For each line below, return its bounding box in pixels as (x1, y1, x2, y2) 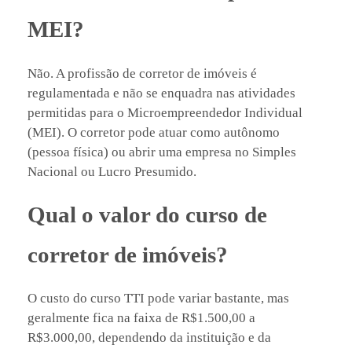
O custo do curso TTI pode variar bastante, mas (27, 290, 289, 306)
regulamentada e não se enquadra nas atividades (27, 85, 295, 101)
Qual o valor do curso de (27, 201, 267, 227)
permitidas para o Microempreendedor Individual (27, 104, 302, 120)
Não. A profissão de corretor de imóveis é (27, 65, 257, 81)
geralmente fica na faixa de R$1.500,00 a (27, 310, 255, 325)
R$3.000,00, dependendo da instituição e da (27, 329, 271, 345)
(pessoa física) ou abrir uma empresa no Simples (27, 144, 296, 159)
